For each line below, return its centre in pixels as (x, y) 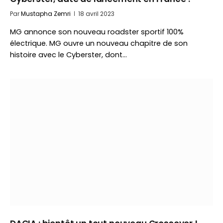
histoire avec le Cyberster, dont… (68, 55)
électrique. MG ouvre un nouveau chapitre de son (99, 43)
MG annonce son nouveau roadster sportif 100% (97, 32)
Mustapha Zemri (46, 14)
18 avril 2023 (96, 14)
